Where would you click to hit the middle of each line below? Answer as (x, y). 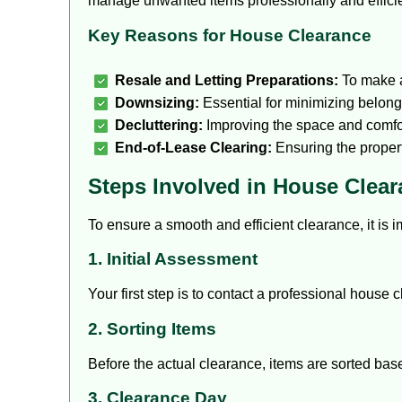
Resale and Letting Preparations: (227, 80)
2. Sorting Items (152, 328)
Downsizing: (157, 102)
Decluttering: (159, 125)
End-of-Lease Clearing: (193, 147)
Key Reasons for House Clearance (230, 35)
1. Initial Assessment (173, 259)
